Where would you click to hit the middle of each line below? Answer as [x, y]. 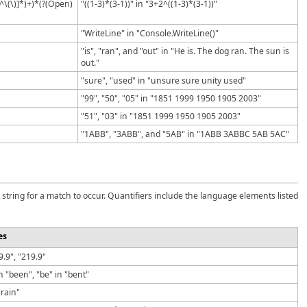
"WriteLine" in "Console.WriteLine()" [150, 34]
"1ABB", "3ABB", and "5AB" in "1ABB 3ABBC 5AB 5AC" [185, 134]
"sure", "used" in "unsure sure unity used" [163, 81]
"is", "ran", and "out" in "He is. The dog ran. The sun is [185, 51]
